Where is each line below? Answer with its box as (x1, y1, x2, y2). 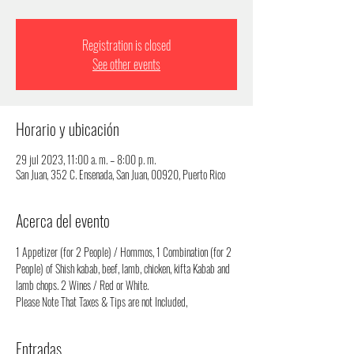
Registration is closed (82, 36, 171, 55)
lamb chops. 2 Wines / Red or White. (16, 277, 149, 293)
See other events (92, 55, 160, 73)
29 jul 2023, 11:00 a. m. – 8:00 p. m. (16, 151, 156, 168)
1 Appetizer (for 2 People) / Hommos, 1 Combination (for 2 (16, 243, 234, 260)
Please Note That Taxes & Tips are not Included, (16, 293, 187, 310)
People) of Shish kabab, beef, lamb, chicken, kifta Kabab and (16, 260, 232, 277)
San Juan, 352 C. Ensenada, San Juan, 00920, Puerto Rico (16, 166, 225, 183)
